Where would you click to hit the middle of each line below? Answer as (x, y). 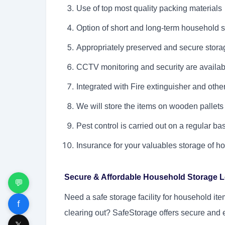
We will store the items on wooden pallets (150, 106)
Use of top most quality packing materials (149, 9)
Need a (77, 197)
